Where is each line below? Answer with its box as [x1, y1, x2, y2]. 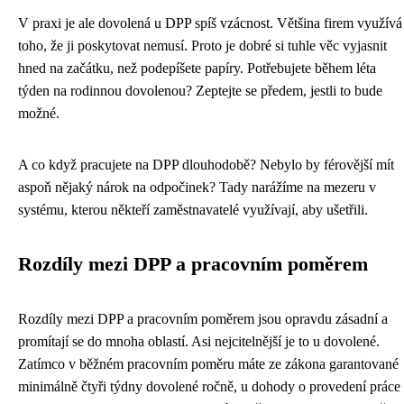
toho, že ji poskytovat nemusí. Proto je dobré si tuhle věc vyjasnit [18, 37, 387, 53]
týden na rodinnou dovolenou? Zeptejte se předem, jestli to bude [18, 82, 382, 98]
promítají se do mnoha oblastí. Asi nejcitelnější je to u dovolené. [18, 333, 380, 349]
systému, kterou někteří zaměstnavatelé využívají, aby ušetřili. [18, 201, 368, 217]
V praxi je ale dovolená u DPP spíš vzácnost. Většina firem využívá [18, 14, 402, 31]
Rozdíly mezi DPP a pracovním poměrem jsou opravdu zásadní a [18, 310, 388, 326]
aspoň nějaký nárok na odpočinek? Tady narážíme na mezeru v [18, 179, 376, 195]
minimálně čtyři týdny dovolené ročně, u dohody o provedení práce [18, 378, 400, 394]
